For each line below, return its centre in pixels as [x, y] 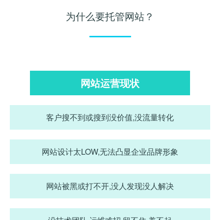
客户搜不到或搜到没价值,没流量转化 [110, 117]
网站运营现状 [110, 83]
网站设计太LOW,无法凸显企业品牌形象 [110, 151]
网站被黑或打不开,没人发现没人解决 [110, 186]
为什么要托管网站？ [110, 16]
